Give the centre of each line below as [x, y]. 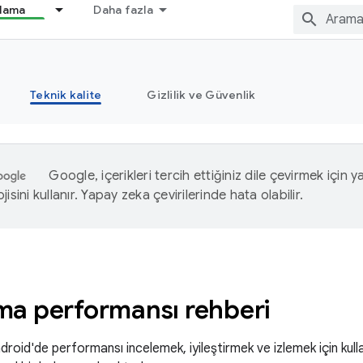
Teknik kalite [66, 95]
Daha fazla [123, 10]
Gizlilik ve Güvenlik [201, 95]
